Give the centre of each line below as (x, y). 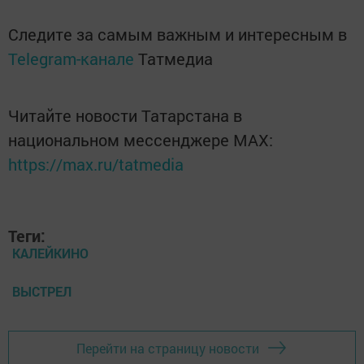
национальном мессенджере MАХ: (141, 140)
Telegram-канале (71, 59)
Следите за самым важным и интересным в (178, 35)
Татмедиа (175, 59)
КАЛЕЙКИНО (50, 253)
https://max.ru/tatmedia (96, 165)
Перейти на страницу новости (168, 348)
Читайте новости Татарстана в (125, 116)
